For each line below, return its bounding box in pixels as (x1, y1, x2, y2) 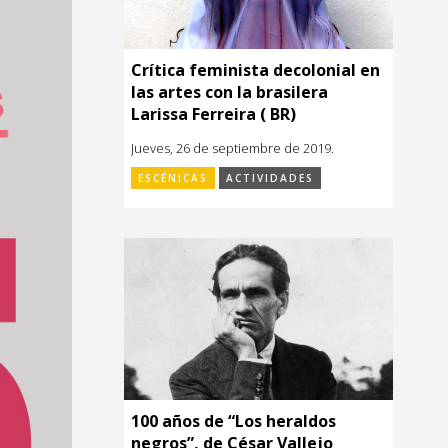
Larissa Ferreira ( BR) (131, 103, 296, 126)
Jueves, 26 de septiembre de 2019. (131, 139, 334, 158)
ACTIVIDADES (226, 171, 314, 186)
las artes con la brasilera (131, 81, 328, 104)
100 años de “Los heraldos (131, 409, 336, 432)
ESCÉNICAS (138, 171, 208, 186)
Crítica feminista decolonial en (131, 59, 380, 82)
